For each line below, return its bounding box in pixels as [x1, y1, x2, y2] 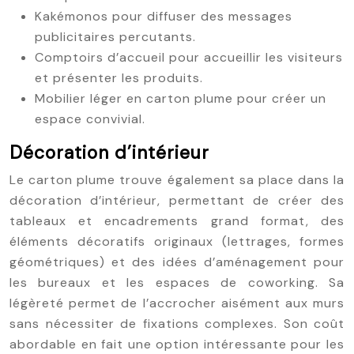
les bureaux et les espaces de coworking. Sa [9, 274, 345, 291]
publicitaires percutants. [35, 28, 196, 45]
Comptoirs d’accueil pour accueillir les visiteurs [35, 49, 343, 66]
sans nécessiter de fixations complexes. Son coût [9, 315, 345, 332]
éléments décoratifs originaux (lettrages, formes [9, 233, 345, 250]
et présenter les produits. [35, 70, 203, 86]
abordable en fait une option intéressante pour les [9, 336, 345, 352]
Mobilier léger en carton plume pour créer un [35, 90, 326, 107]
